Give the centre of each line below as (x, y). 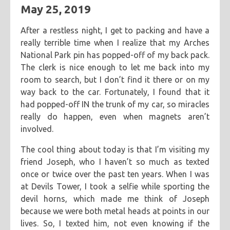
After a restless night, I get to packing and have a (115, 30)
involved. (37, 129)
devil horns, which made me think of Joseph (115, 199)
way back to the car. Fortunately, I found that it (115, 92)
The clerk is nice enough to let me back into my (115, 67)
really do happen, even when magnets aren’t (115, 117)
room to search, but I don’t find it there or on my (115, 80)
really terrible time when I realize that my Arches (115, 43)
